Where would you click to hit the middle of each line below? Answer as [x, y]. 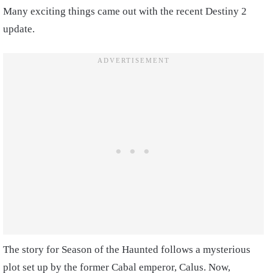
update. [19, 29]
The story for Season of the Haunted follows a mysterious [127, 250]
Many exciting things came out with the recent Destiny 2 [125, 11]
